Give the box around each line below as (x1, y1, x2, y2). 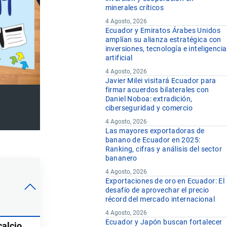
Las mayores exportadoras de (105, 127, 205, 135)
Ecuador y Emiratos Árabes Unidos (105, 26, 220, 35)
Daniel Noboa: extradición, (105, 95, 193, 103)
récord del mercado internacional (105, 195, 215, 204)
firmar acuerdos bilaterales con (105, 86, 209, 94)
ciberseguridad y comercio (105, 104, 193, 112)
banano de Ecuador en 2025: (105, 136, 201, 144)
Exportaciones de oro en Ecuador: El (105, 177, 225, 185)
